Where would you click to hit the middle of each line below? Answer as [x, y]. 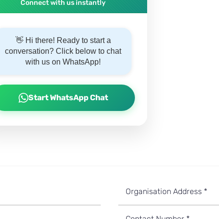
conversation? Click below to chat [63, 51]
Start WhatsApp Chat [68, 98]
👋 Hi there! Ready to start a [63, 41]
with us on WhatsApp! [63, 62]
